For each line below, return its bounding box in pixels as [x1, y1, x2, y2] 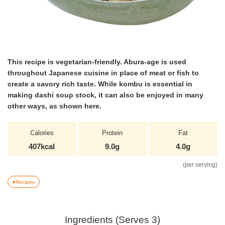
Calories [30, 129, 54, 137]
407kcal [29, 142, 55, 151]
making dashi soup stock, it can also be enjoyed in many [8, 91, 203, 99]
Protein [102, 129, 123, 137]
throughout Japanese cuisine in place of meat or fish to [8, 69, 199, 77]
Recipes [16, 179, 35, 185]
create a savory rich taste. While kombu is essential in [8, 80, 192, 88]
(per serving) [183, 161, 217, 169]
